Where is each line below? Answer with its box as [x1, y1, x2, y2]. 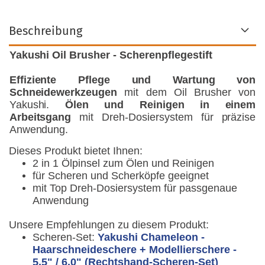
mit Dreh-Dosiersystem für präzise [71, 111, 256, 123]
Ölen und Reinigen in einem [64, 99, 256, 111]
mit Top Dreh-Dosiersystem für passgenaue [32, 182, 238, 194]
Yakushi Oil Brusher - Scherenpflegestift [9, 49, 212, 61]
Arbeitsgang [9, 111, 72, 123]
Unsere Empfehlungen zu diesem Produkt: [8, 219, 209, 231]
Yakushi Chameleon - [97, 231, 205, 243]
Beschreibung [9, 24, 82, 38]
